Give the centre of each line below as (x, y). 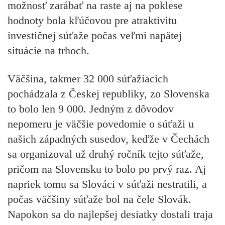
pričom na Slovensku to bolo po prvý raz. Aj (107, 169)
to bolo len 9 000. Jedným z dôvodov (91, 108)
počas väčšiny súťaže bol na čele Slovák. (99, 199)
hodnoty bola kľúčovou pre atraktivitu (92, 20)
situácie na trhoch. (48, 50)
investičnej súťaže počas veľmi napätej (95, 35)
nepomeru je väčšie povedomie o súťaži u (101, 124)
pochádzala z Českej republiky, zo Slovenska (108, 93)
